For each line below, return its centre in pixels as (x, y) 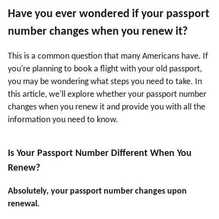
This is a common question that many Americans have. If (108, 57)
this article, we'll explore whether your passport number (107, 95)
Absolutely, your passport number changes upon (97, 192)
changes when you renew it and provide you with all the (107, 108)
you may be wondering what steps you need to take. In (105, 82)
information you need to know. (63, 120)
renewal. (24, 204)
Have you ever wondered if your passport (109, 14)
